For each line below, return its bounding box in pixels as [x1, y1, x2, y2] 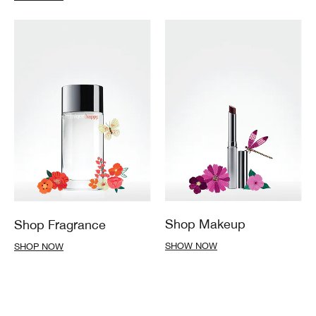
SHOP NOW [14, 241, 63, 253]
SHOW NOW [165, 241, 217, 252]
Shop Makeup [165, 217, 245, 232]
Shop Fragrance [14, 217, 106, 233]
